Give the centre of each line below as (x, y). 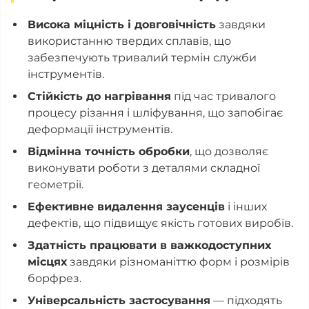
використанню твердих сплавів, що (129, 41)
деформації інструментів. (100, 129)
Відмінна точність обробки (109, 151)
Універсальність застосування (119, 300)
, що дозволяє (229, 151)
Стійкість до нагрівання (99, 96)
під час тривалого (223, 96)
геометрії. (56, 185)
